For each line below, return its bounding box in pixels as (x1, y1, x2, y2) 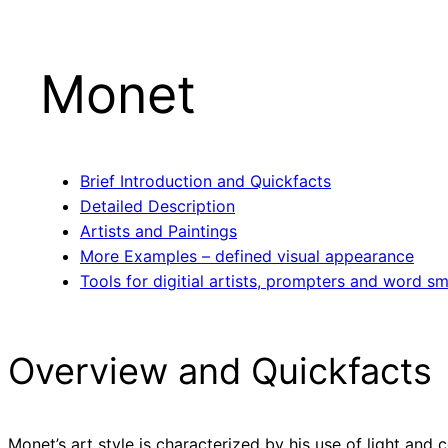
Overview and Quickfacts (8, 349, 432, 394)
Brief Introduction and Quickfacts (80, 171, 331, 192)
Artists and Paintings (80, 221, 237, 242)
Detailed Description (80, 196, 235, 217)
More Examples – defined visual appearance (80, 246, 414, 267)
